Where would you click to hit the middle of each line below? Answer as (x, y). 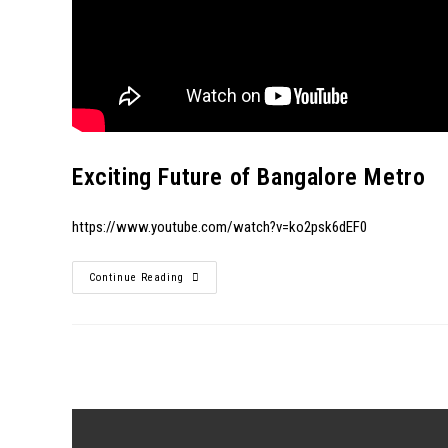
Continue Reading (136, 277)
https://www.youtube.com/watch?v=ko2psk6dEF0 (219, 227)
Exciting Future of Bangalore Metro (249, 177)
